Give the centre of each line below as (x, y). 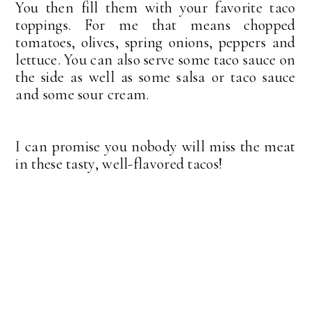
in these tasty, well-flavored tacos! (119, 164)
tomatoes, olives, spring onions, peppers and (155, 43)
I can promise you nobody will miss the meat (155, 147)
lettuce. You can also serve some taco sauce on (155, 60)
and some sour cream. (82, 95)
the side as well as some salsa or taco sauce (155, 77)
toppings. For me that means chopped (155, 25)
